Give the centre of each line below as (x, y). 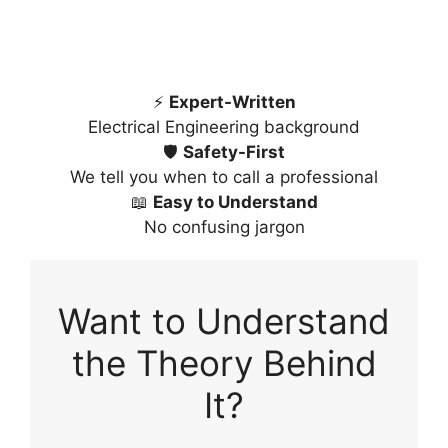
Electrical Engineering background (224, 127)
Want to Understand (224, 321)
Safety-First (234, 152)
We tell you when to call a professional (224, 177)
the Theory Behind (224, 363)
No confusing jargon (224, 227)
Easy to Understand (235, 202)
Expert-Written (232, 102)
